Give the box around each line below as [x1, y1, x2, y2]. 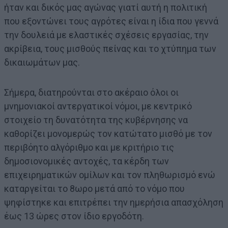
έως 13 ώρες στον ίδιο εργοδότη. [4, 210, 144, 221]
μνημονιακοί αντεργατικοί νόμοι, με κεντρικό [4, 100, 192, 111]
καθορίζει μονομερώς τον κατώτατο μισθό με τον [4, 128, 212, 139]
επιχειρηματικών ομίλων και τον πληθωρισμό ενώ [4, 169, 215, 180]
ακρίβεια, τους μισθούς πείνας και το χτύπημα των [4, 43, 216, 54]
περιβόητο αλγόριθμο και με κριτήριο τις [4, 141, 174, 153]
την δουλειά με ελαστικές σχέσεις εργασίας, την [4, 29, 209, 40]
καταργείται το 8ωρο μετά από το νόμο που [4, 183, 185, 194]
